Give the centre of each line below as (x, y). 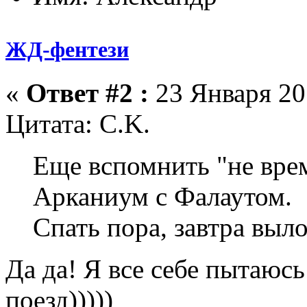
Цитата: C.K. (78, 123)
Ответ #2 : (87, 93)
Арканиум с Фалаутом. (162, 196)
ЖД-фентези (67, 49)
